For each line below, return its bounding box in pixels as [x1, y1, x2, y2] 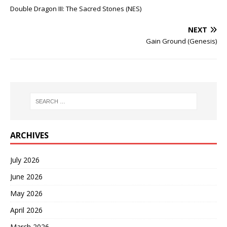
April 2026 [10, 205, 43, 215]
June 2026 [10, 172, 43, 182]
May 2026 [10, 188, 43, 199]
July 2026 [10, 155, 40, 165]
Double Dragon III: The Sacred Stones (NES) [10, 4, 141, 14]
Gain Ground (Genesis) [146, 36, 217, 46]
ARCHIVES [10, 130, 49, 141]
